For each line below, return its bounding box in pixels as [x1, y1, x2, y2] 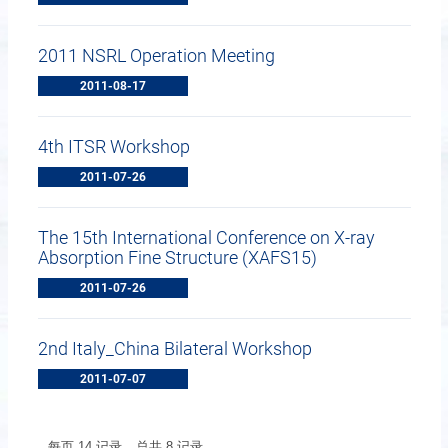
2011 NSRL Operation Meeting [37, 45, 275, 66]
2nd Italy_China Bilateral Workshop [37, 338, 312, 359]
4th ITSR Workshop [37, 136, 190, 157]
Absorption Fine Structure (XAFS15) [37, 247, 317, 268]
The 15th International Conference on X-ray [37, 227, 375, 248]
